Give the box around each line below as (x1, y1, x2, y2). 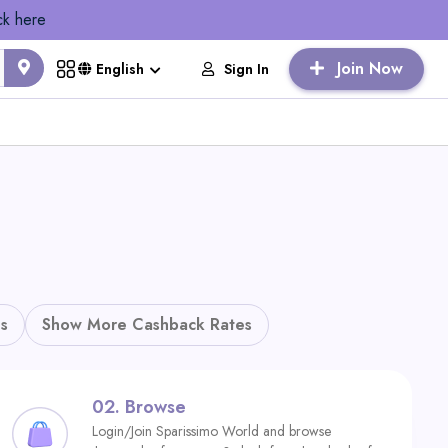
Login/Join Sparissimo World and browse (92, 421, 331, 441)
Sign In (224, 58, 269, 79)
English (92, 59, 144, 79)
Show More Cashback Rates (42, 313, 252, 336)
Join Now (337, 57, 403, 80)
